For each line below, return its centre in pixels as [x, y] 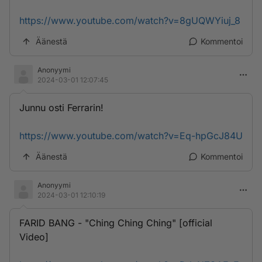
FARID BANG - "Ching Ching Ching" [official [116, 223]
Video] [34, 237]
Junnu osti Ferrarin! [61, 108]
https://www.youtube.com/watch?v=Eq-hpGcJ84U [131, 136]
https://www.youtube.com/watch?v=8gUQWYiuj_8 [130, 20]
